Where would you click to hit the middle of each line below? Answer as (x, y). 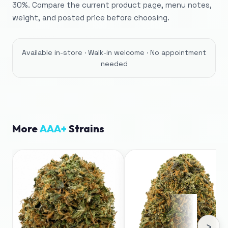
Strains (85, 129)
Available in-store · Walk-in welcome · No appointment (114, 52)
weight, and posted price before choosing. (91, 18)
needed (114, 64)
